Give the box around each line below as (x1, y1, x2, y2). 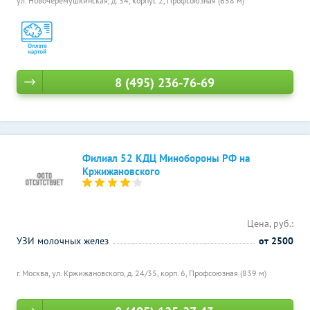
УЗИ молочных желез (17, 235, 109, 247)
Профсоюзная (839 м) (189, 268, 266, 278)
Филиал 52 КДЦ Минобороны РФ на (82, 152, 250, 165)
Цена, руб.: (247, 217, 293, 230)
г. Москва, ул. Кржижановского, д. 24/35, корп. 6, (17, 268, 189, 278)
